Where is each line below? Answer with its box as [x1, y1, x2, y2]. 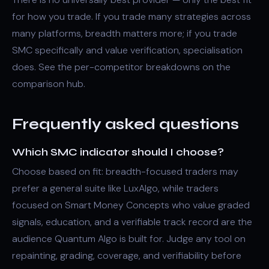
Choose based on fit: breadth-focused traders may [12, 165, 238, 178]
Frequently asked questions [12, 115, 239, 133]
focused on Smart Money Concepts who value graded [12, 199, 250, 211]
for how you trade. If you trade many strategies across [12, 10, 251, 23]
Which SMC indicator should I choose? [12, 145, 224, 159]
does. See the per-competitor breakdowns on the [12, 61, 231, 73]
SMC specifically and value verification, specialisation [12, 44, 243, 56]
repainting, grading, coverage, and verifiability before [12, 249, 241, 262]
